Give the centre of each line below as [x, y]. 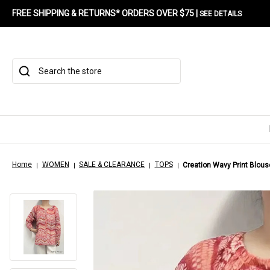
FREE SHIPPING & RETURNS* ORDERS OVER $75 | [106, 13]
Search [26, 64]
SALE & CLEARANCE [112, 165]
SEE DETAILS [221, 14]
